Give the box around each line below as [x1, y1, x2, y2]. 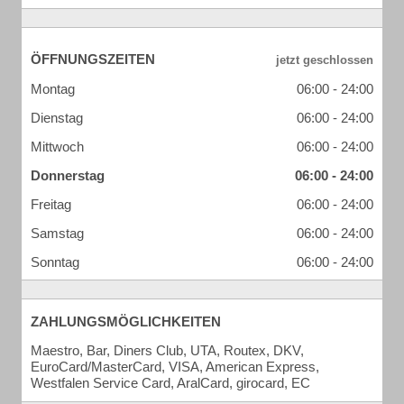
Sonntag [31, 254, 79, 270]
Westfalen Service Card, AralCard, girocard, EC [31, 375, 310, 390]
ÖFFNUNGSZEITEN [31, 51, 155, 67]
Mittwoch [31, 139, 84, 154]
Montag [31, 81, 75, 96]
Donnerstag [31, 168, 105, 183]
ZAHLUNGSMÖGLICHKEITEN [31, 314, 221, 329]
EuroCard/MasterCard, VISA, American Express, [31, 359, 319, 374]
